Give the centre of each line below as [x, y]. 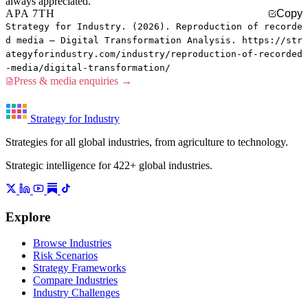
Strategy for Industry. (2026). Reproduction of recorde [154, 26]
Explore [28, 217]
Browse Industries [72, 243]
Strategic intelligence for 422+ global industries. [109, 165]
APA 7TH [30, 13]
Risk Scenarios [65, 256]
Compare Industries [75, 280]
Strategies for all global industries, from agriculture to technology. [147, 142]
